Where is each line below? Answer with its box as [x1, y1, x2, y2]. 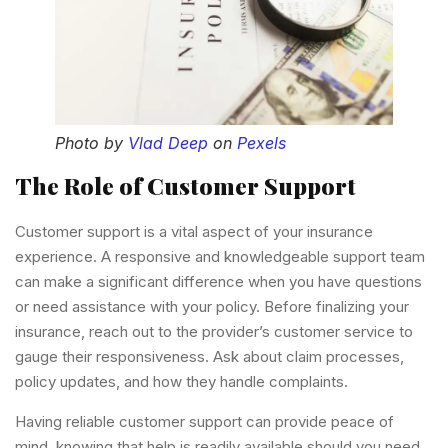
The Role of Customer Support [15, 170, 356, 202]
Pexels [237, 133, 286, 154]
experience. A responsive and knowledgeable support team [15, 247, 425, 267]
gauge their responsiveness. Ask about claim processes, [15, 347, 404, 367]
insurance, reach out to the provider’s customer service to [15, 322, 413, 342]
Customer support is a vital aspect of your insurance [15, 222, 373, 242]
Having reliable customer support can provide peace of [15, 411, 394, 431]
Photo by [55, 133, 128, 154]
